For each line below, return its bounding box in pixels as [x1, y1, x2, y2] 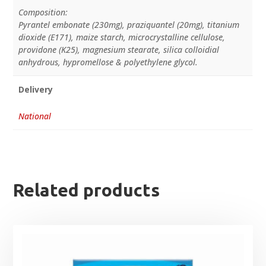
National [18, 110, 51, 122]
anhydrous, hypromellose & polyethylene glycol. [18, 56, 198, 68]
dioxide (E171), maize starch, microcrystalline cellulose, [18, 31, 225, 43]
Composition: [18, 7, 68, 18]
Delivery [18, 84, 53, 96]
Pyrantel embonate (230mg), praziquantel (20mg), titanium [18, 19, 239, 31]
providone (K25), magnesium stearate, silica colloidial [18, 44, 219, 56]
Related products [13, 180, 160, 201]
